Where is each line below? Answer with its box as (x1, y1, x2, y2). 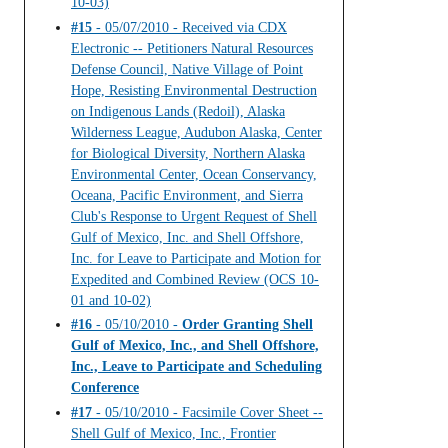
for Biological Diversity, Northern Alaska (71, 145, 305, 161)
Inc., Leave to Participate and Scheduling (71, 359, 322, 375)
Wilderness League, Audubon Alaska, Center (71, 124, 322, 140)
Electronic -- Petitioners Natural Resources (71, 40, 313, 56)
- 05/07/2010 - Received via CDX (92, 19, 287, 35)
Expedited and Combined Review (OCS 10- (71, 271, 319, 287)
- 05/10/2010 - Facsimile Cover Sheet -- (92, 404, 323, 420)
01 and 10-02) (71, 292, 151, 308)
